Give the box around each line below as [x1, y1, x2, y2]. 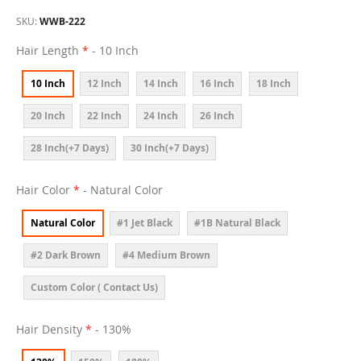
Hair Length [16, 42, 79, 58]
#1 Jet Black [117, 215, 172, 230]
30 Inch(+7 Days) [131, 140, 209, 155]
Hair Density [16, 321, 82, 337]
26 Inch [200, 108, 234, 122]
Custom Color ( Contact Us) [31, 280, 158, 294]
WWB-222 [39, 14, 85, 28]
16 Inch [200, 76, 234, 90]
